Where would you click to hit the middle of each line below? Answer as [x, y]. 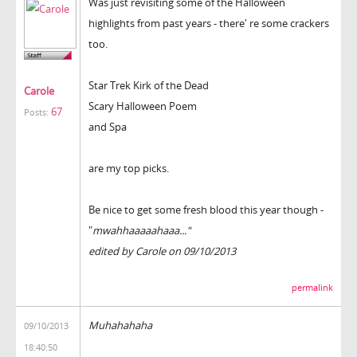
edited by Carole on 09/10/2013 [162, 251]
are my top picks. [129, 168]
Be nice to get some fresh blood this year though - [206, 209]
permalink [312, 287]
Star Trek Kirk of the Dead [149, 85]
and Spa [108, 126]
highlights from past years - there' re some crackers [209, 23]
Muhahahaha [120, 325]
